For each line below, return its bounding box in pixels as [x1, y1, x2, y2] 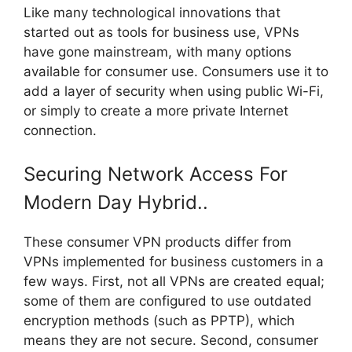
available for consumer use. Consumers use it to [24, 63, 328, 79]
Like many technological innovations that [24, 4, 280, 20]
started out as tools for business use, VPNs [24, 24, 299, 40]
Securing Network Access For [24, 163, 288, 186]
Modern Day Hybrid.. [24, 191, 208, 214]
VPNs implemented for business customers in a [24, 254, 324, 270]
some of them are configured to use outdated [24, 293, 312, 310]
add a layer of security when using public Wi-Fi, [24, 82, 324, 99]
